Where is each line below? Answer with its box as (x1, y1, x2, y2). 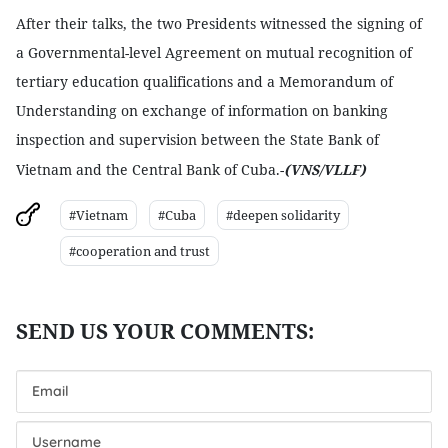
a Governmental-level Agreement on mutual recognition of (16, 43, 412, 62)
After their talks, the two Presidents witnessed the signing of (16, 14, 422, 33)
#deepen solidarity (226, 206, 340, 224)
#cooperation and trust (69, 242, 210, 260)
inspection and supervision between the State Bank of (16, 130, 379, 149)
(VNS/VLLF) (284, 160, 366, 179)
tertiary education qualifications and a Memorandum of (16, 72, 393, 91)
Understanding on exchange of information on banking (16, 101, 388, 120)
